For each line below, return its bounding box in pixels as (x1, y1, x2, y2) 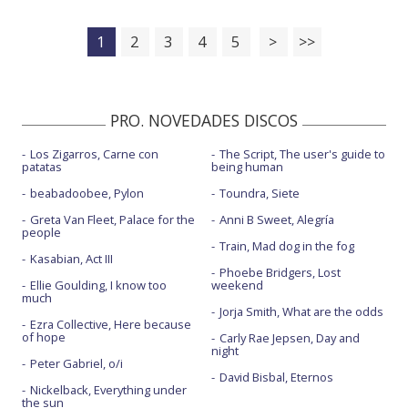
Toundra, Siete (219, 184, 300, 201)
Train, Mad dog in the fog (219, 237, 354, 254)
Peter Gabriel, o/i (30, 354, 123, 372)
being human (210, 158, 283, 175)
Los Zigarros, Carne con (30, 145, 158, 162)
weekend (210, 276, 263, 293)
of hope (22, 328, 66, 345)
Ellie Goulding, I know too (30, 276, 167, 293)
